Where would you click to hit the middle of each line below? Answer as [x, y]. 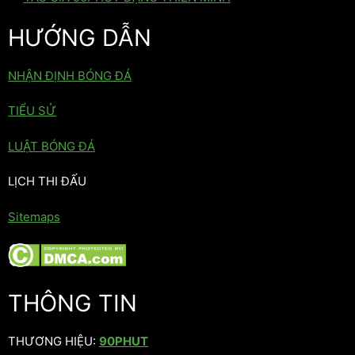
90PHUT [124, 341]
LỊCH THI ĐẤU [47, 181]
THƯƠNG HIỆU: [53, 341]
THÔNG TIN [73, 303]
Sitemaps [34, 216]
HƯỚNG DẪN [80, 37]
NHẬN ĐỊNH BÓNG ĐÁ [70, 75]
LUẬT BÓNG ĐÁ [52, 146]
